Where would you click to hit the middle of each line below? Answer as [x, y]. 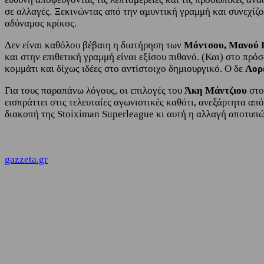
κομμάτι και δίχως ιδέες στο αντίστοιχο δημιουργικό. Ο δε [125, 68]
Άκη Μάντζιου [216, 90]
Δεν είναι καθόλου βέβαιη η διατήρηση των [94, 45]
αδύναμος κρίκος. [41, 23]
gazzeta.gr [26, 159]
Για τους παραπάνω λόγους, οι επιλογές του [95, 90]
